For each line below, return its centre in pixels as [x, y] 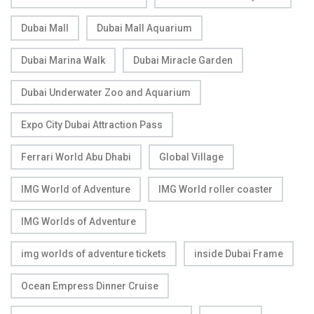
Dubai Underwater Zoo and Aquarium [106, 93]
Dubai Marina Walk [63, 61]
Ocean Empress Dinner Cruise [90, 286]
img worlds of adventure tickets [94, 254]
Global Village [191, 157]
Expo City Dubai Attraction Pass [92, 125]
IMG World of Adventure [76, 190]
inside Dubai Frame [239, 254]
